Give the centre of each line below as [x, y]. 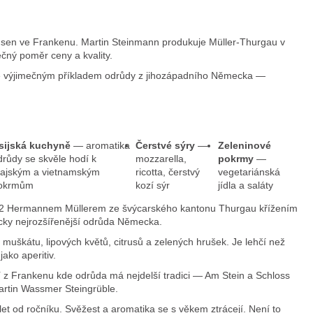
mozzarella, [161, 158]
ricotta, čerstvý [167, 172]
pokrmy [235, 158]
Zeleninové [244, 145]
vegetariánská [249, 172]
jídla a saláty [245, 185]
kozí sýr [152, 185]
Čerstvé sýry [165, 145]
